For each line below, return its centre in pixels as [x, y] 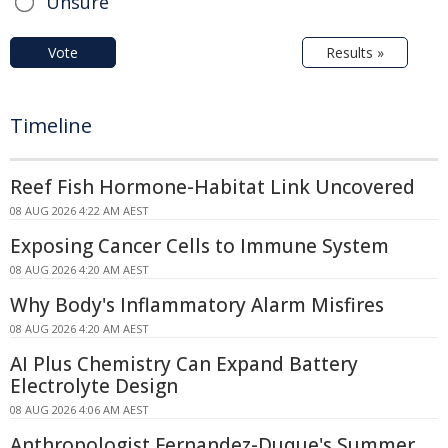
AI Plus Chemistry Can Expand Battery [184, 363]
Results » [355, 52]
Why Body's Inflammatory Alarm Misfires [197, 304]
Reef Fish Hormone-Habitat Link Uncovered [212, 186]
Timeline [51, 125]
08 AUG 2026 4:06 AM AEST [79, 409]
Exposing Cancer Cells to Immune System [199, 245]
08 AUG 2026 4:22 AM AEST [79, 210]
